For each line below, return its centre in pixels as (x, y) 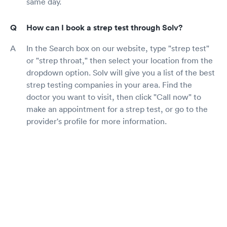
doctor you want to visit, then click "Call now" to (114, 97)
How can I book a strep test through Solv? (104, 28)
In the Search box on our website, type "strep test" (118, 48)
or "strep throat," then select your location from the (120, 61)
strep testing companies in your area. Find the (109, 85)
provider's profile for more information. (97, 121)
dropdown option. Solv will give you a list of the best (121, 73)
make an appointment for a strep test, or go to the (117, 109)
